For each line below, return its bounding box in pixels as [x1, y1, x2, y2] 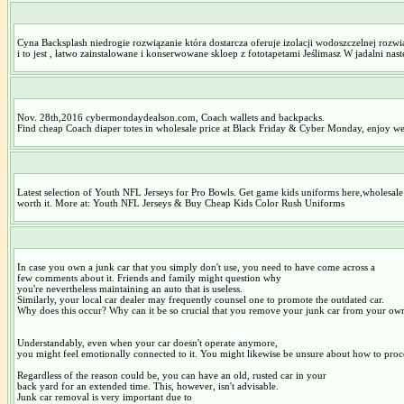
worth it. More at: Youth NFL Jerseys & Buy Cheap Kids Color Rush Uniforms [16, 197, 344, 208]
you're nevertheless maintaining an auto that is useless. [16, 282, 243, 294]
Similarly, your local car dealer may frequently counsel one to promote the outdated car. [16, 293, 384, 305]
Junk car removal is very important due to [16, 390, 192, 402]
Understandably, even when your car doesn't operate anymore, [16, 336, 278, 348]
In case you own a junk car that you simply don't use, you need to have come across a [16, 261, 375, 272]
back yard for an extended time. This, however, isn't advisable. [16, 380, 279, 391]
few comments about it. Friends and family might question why [16, 271, 281, 283]
